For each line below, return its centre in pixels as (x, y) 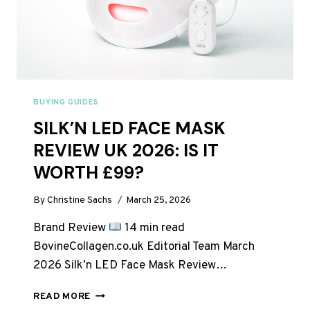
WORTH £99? (89, 172)
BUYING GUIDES (66, 102)
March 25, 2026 (159, 201)
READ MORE (62, 297)
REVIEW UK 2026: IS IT (126, 150)
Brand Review (71, 229)
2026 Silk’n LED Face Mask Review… (130, 266)
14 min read (154, 229)
